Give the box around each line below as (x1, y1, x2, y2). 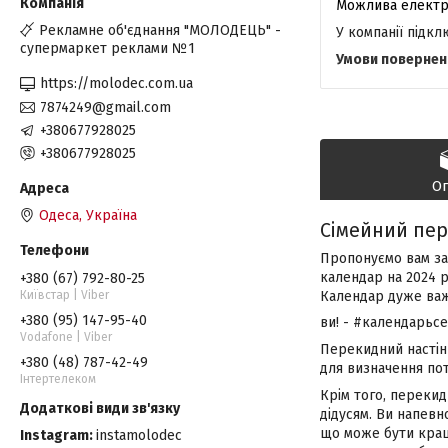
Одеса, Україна (39, 206, 137, 224)
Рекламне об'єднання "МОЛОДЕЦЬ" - (39, 22, 281, 39)
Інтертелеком (20, 371, 96, 386)
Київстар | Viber (20, 287, 109, 302)
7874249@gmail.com (40, 98, 171, 116)
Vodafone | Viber (20, 329, 112, 344)
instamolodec (96, 426, 182, 444)
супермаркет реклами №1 (20, 40, 195, 57)
